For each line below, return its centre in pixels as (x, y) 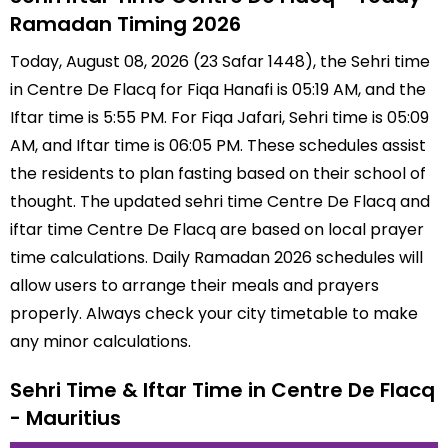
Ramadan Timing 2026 (125, 24)
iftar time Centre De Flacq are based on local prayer (217, 229)
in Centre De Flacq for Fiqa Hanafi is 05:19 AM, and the (218, 89)
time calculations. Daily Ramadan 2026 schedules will (216, 257)
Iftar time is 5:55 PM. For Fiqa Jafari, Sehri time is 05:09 (219, 117)
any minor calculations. (100, 341)
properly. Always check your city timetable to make (214, 313)
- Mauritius (65, 418)
